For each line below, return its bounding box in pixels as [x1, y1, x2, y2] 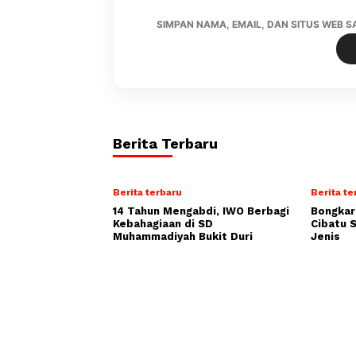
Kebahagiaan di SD [113, 217, 213, 230]
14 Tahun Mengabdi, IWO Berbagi [113, 204, 289, 217]
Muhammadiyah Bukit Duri [113, 230, 253, 242]
